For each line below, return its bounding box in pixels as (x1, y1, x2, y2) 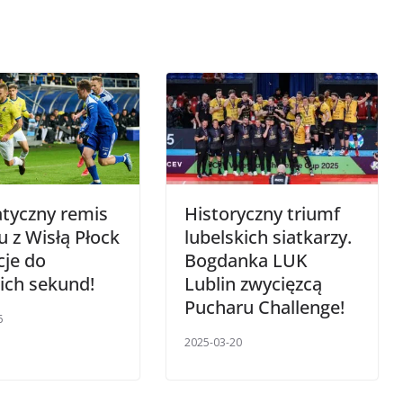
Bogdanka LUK (184, 247, 308, 273)
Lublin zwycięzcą (184, 271, 322, 296)
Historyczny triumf (184, 201, 340, 226)
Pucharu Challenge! (184, 294, 345, 319)
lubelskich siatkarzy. (184, 224, 352, 249)
